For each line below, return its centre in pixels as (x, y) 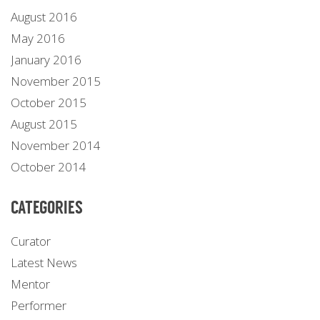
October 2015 (49, 102)
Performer (39, 305)
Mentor (30, 284)
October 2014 (49, 166)
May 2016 (38, 38)
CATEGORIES (47, 207)
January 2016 (46, 59)
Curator (31, 241)
